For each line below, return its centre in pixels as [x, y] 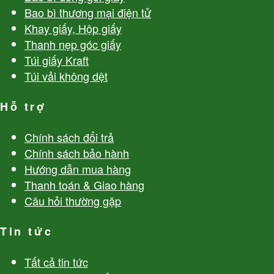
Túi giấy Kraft [57, 60]
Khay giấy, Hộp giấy [73, 28]
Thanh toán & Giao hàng [84, 185]
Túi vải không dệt [66, 76]
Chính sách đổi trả [69, 137]
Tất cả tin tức [56, 262]
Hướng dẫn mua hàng [78, 169]
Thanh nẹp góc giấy [73, 44]
